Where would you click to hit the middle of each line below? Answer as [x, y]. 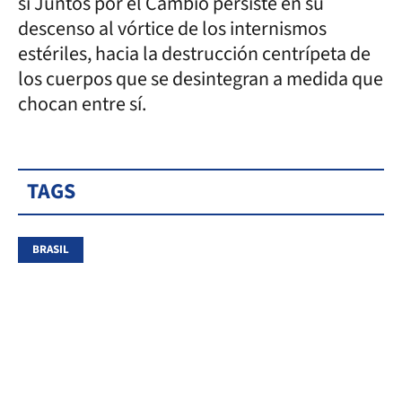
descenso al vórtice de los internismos [172, 28]
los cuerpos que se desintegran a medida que [201, 79]
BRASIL [51, 249]
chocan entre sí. [82, 104]
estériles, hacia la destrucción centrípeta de [194, 53]
